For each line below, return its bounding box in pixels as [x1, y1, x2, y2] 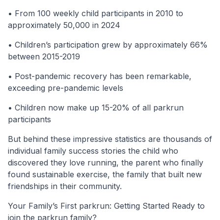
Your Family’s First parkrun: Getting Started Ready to [8, 200, 205, 211]
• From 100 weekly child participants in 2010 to [8, 8, 183, 18]
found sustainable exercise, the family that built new [8, 169, 202, 179]
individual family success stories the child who [8, 145, 178, 156]
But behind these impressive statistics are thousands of [8, 134, 212, 144]
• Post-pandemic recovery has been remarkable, [8, 71, 192, 81]
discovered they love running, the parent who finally [8, 157, 203, 167]
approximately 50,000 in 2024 [8, 20, 120, 30]
